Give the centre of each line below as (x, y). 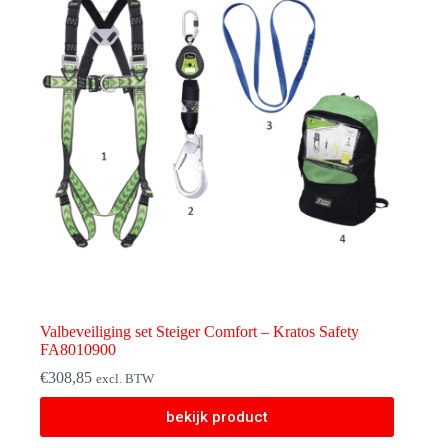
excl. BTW (125, 379)
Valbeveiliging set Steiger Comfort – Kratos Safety (199, 332)
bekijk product (217, 417)
